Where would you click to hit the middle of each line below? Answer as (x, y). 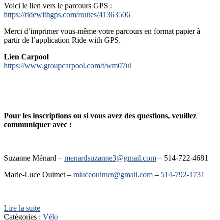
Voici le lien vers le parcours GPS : (58, 6)
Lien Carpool (26, 57)
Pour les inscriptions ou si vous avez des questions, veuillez (100, 116)
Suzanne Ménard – (34, 158)
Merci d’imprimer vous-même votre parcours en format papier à (102, 31)
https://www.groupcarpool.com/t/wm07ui (68, 66)
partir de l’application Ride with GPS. (62, 40)
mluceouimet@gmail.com (113, 175)
